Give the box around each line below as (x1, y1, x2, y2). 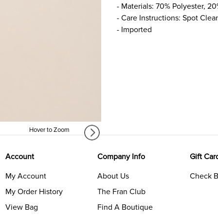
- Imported (117, 24, 152, 35)
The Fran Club (97, 187, 146, 197)
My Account (5, 171, 46, 182)
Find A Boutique (97, 202, 153, 213)
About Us (97, 171, 129, 182)
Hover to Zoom (29, 126, 70, 134)
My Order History (5, 187, 63, 197)
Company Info (97, 152, 145, 162)
